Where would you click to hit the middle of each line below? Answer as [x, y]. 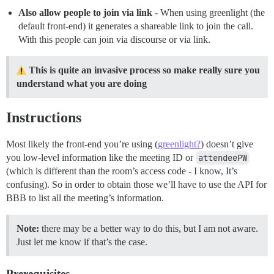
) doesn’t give [227, 144]
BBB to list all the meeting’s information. [85, 198]
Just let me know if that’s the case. [82, 242]
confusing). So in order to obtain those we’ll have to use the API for [136, 184]
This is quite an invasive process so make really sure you [144, 70]
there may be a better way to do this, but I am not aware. [149, 228]
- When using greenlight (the [209, 12]
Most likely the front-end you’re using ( [82, 144]
